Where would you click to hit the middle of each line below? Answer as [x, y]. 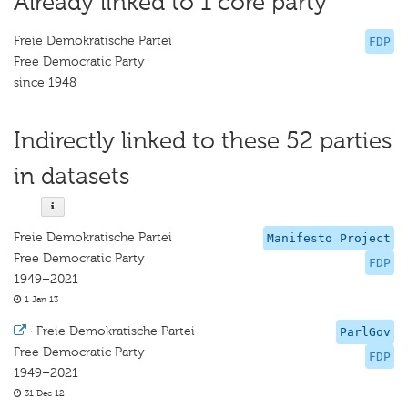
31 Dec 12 [43, 393]
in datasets [71, 176]
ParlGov [365, 332]
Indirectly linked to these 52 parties [203, 141]
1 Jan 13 [40, 300]
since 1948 [45, 82]
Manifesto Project [329, 238]
